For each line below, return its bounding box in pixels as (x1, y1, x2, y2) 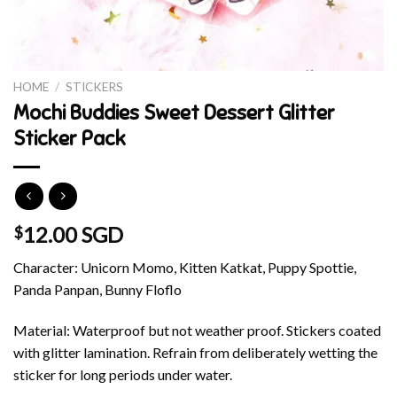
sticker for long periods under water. (13, 366, 232, 384)
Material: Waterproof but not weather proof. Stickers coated (13, 322, 381, 339)
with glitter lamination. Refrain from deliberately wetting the (13, 344, 378, 362)
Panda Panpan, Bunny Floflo (13, 281, 182, 299)
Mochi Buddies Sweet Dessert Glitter (13, 100, 335, 125)
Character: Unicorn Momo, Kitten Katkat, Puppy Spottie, (13, 259, 356, 276)
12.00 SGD (23, 222, 123, 248)
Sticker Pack (13, 126, 126, 151)
